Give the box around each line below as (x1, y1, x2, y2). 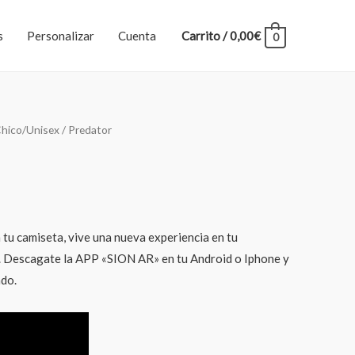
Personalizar (26, 29, 94, 43)
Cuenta (117, 29, 156, 43)
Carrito (181, 29, 220, 43)
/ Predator (59, 123, 112, 136)
